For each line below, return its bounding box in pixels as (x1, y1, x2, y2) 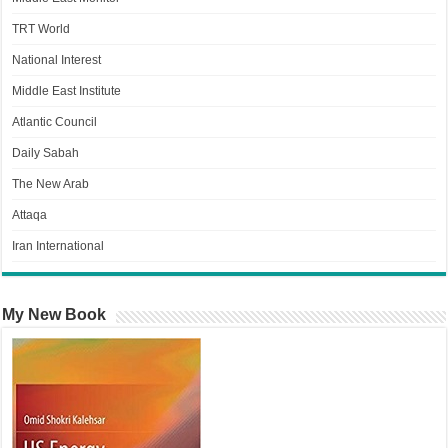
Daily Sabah (12, 146, 80, 161)
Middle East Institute (12, 84, 122, 99)
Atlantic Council (12, 115, 98, 130)
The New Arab (12, 177, 90, 192)
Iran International (12, 239, 105, 254)
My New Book (2, 306, 107, 324)
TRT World (12, 22, 71, 37)
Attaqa (12, 208, 48, 223)
